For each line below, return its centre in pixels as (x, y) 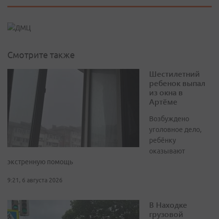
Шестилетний (175, 74)
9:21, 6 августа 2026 (35, 180)
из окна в (166, 92)
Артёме (163, 102)
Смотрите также (41, 55)
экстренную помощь (40, 162)
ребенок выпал (177, 83)
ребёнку (163, 141)
